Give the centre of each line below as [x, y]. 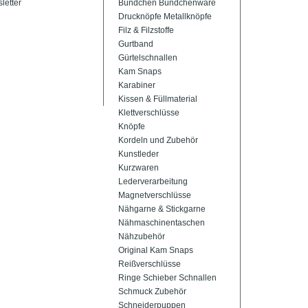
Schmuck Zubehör [152, 291]
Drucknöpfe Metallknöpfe [165, 16]
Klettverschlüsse [149, 113]
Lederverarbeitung [153, 181]
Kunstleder [139, 154]
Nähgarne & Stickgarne [162, 209]
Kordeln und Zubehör [158, 140]
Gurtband [136, 44]
